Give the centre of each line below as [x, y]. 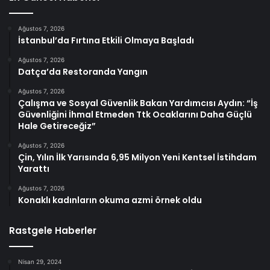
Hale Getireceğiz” [57, 126]
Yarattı [34, 168]
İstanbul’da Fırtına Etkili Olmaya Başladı [106, 40]
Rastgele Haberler [53, 230]
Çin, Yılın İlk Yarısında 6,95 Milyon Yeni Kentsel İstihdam [137, 157]
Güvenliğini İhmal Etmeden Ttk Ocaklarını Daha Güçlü [135, 114]
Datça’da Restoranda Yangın [83, 71]
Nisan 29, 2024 [40, 261]
